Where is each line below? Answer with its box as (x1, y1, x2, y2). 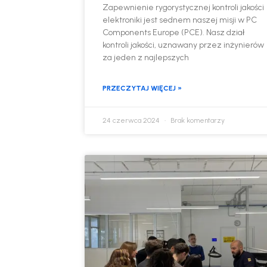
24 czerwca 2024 (103, 116, 162, 125)
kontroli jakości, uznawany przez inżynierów (103, 40, 265, 51)
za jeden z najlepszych (103, 52, 190, 63)
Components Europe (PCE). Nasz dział (103, 27, 245, 38)
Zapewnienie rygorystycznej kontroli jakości (103, 2, 265, 13)
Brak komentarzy (169, 116, 225, 125)
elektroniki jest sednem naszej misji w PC (103, 15, 257, 26)
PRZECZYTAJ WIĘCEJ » (103, 84, 182, 93)
